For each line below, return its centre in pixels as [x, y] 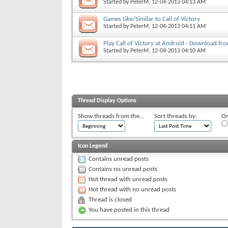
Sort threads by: [176, 116]
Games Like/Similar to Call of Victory [152, 19]
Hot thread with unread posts [128, 179]
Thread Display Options [107, 101]
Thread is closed [110, 199]
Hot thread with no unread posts [132, 189]
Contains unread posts [119, 159]
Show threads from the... [111, 116]
